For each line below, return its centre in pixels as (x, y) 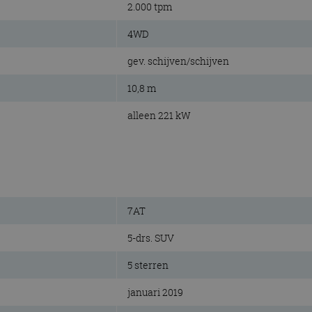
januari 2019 (155, 292)
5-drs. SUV (151, 238)
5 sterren (148, 265)
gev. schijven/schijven (178, 61)
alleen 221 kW (159, 115)
